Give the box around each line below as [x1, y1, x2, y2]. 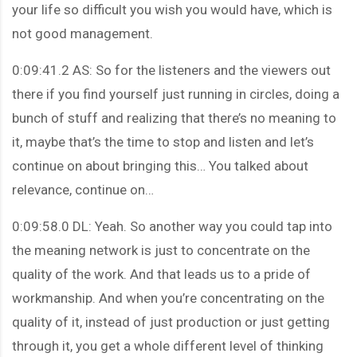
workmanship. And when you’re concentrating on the [12, 289, 324, 306]
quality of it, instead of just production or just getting [12, 313, 330, 330]
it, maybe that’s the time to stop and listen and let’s [12, 133, 314, 150]
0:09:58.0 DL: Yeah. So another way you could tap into [12, 218, 332, 234]
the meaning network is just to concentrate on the [12, 241, 310, 258]
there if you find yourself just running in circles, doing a [12, 85, 339, 102]
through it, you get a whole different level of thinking [12, 337, 324, 354]
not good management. [12, 25, 153, 41]
